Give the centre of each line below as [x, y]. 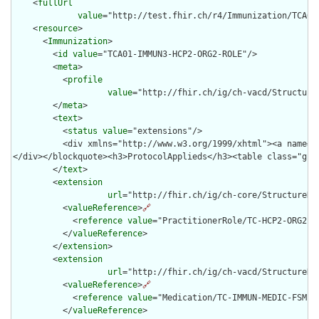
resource [58, 29]
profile [85, 80]
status [83, 131]
